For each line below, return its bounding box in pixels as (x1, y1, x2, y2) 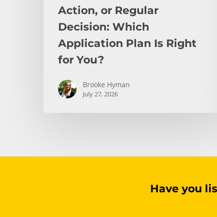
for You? (58, 53, 104, 66)
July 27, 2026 (83, 89, 118, 98)
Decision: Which (58, 20, 149, 33)
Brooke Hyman (83, 79, 130, 89)
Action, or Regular (58, 3, 158, 17)
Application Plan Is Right (58, 36, 197, 50)
